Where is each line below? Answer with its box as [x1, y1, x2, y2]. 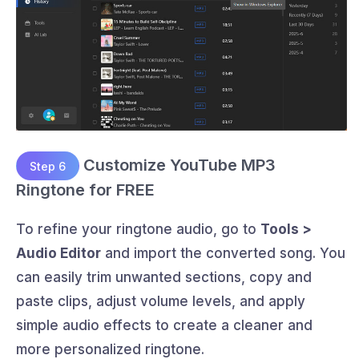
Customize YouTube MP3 [79, 155, 276, 175]
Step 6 [30, 159, 66, 173]
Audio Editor [16, 245, 101, 262]
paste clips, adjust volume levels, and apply [16, 293, 305, 310]
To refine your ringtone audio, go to [16, 221, 260, 238]
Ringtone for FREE [16, 180, 155, 200]
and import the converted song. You [101, 245, 345, 262]
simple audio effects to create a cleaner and [16, 317, 313, 334]
